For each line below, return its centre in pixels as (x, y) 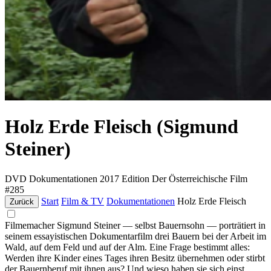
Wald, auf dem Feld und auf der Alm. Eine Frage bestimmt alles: (127, 247)
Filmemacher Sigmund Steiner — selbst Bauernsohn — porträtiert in (135, 225)
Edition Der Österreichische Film (184, 178)
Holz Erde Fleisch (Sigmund (122, 127)
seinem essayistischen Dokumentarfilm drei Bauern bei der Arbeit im (135, 236)
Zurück (22, 201)
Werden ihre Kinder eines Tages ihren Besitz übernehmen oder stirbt (135, 258)
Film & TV (83, 201)
